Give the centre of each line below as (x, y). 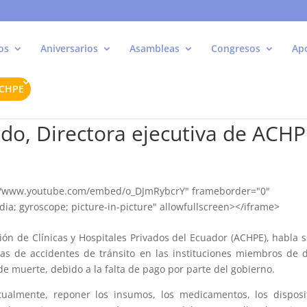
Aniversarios (69, 48)
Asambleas (155, 48)
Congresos (236, 48)
